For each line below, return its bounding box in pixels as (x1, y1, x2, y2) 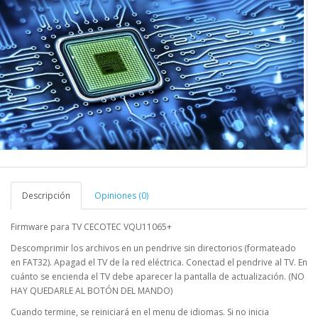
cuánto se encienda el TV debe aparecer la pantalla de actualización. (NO (11, 270, 305, 283)
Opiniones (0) (94, 189, 148, 202)
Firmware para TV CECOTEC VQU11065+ (11, 220, 172, 233)
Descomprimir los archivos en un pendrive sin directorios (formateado (11, 241, 296, 254)
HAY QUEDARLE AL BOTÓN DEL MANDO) (11, 284, 172, 297)
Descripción (22, 189, 70, 202)
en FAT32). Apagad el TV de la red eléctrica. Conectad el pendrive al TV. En (11, 256, 307, 268)
